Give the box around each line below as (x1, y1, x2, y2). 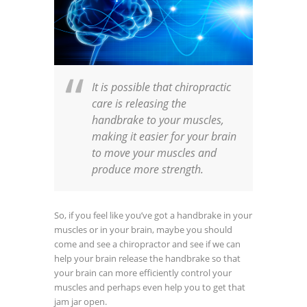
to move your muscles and (92, 145, 217, 160)
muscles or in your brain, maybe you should (54, 223, 232, 236)
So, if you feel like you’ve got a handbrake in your (54, 208, 252, 221)
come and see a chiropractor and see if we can (54, 237, 241, 250)
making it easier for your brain (92, 128, 236, 144)
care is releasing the (92, 95, 186, 111)
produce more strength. (92, 161, 204, 177)
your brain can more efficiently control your (54, 266, 232, 279)
